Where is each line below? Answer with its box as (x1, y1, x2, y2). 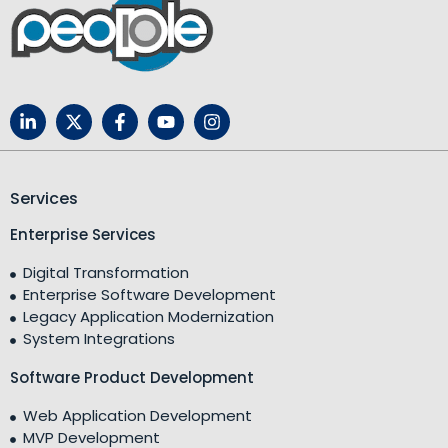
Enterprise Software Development (22, 284, 276, 305)
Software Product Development (10, 367, 254, 388)
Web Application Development (22, 405, 252, 426)
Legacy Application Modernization (22, 306, 274, 327)
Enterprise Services (10, 224, 156, 245)
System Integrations (22, 328, 175, 349)
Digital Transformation (22, 262, 189, 283)
